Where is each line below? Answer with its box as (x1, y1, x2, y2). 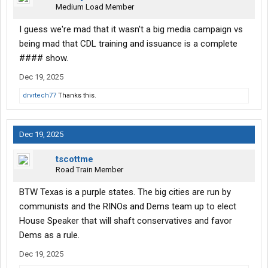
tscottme (56, 154, 93, 165)
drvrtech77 (23, 92, 56, 100)
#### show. (19, 53, 68, 64)
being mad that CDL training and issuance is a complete (19, 38, 237, 50)
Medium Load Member (56, 2, 134, 12)
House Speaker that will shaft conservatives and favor (19, 215, 232, 227)
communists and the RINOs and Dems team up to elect (19, 201, 236, 212)
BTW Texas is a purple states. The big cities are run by (19, 187, 231, 198)
